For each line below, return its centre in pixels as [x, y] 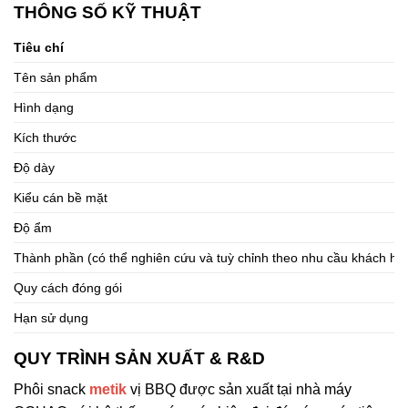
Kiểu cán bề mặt [61, 197]
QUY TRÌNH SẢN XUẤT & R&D [139, 358]
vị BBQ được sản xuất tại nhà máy [241, 390]
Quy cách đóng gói [68, 287]
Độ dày [34, 167]
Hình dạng [44, 107]
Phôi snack [51, 390]
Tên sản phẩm [56, 77]
